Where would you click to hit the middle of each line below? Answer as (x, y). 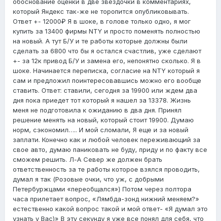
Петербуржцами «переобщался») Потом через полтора (102, 189)
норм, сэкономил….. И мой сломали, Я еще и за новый (101, 130)
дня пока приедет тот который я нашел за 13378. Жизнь (102, 100)
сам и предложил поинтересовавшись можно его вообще (107, 81)
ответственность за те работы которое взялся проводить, (106, 169)
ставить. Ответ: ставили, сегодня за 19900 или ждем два (105, 91)
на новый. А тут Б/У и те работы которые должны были (100, 41)
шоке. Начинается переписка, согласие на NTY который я (106, 71)
